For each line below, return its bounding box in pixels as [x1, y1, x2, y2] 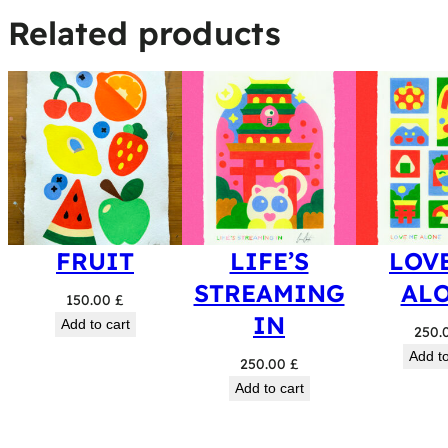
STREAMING [193, 278, 345, 308]
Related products [8, 13, 281, 53]
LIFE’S [229, 246, 309, 276]
